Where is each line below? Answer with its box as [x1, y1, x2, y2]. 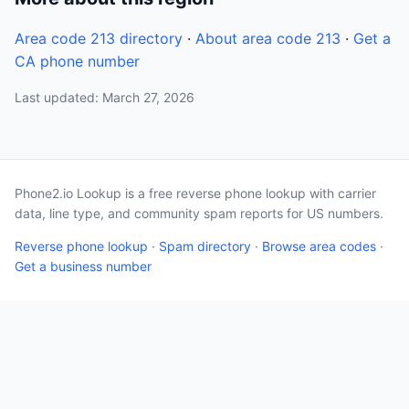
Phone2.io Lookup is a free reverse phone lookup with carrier [15, 185, 376, 201]
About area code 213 [195, 29, 341, 47]
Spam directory [159, 238, 251, 254]
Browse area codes [262, 238, 376, 254]
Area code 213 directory [15, 29, 183, 47]
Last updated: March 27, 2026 [15, 89, 194, 105]
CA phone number [15, 52, 140, 70]
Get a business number [15, 258, 152, 274]
